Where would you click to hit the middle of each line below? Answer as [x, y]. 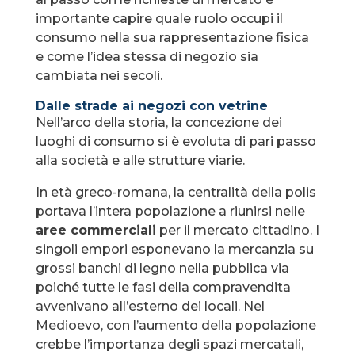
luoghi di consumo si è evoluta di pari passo [176, 142]
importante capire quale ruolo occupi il [159, 19]
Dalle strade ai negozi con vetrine [151, 106]
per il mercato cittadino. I [237, 231]
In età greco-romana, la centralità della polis [176, 193]
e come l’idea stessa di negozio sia [147, 57]
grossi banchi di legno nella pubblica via [162, 269]
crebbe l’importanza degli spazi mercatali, [169, 345]
